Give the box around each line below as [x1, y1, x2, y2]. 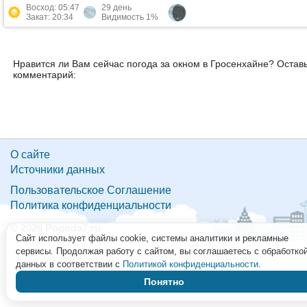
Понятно [144, 276, 184, 287]
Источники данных [10, 164, 105, 175]
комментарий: [13, 69, 77, 80]
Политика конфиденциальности [10, 199, 171, 211]
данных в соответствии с [16, 259, 123, 269]
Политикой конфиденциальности [123, 259, 258, 269]
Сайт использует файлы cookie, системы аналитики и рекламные [16, 233, 288, 243]
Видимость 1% [101, 12, 158, 22]
